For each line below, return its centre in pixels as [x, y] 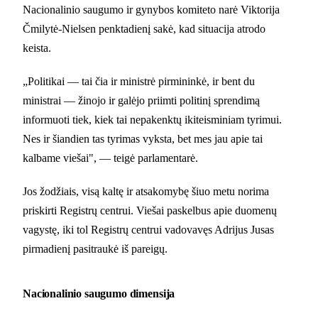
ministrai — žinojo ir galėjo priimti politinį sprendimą [141, 100]
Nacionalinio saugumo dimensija [99, 293]
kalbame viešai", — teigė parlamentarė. [110, 158]
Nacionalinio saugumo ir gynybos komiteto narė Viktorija [151, 9]
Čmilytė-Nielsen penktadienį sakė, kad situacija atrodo [144, 28]
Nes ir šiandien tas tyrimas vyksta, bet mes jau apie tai [143, 138]
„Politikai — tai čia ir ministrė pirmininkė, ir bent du [139, 81]
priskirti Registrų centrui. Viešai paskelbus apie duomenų [150, 210]
